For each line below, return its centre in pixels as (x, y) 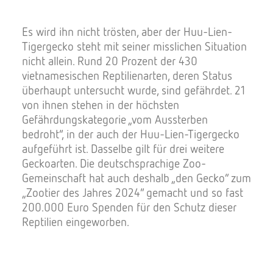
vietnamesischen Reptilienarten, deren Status (127, 75)
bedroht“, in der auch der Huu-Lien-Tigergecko (131, 134)
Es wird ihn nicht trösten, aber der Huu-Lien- (127, 31)
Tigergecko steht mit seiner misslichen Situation (134, 46)
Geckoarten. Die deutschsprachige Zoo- (114, 163)
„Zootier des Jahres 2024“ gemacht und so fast (133, 192)
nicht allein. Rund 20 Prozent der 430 (110, 61)
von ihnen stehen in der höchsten (101, 105)
